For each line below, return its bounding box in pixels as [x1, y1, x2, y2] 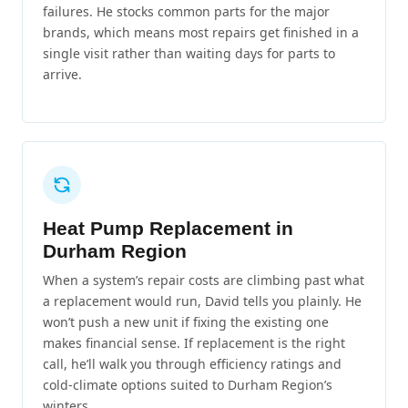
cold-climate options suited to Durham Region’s [43, 375, 332, 393]
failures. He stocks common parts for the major [43, 3, 330, 21]
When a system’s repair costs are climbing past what [43, 270, 364, 289]
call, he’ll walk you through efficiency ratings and [43, 354, 342, 372]
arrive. [43, 66, 82, 84]
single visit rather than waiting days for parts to [43, 45, 335, 63]
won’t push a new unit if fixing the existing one [43, 312, 329, 331]
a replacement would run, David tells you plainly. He [43, 291, 362, 310]
